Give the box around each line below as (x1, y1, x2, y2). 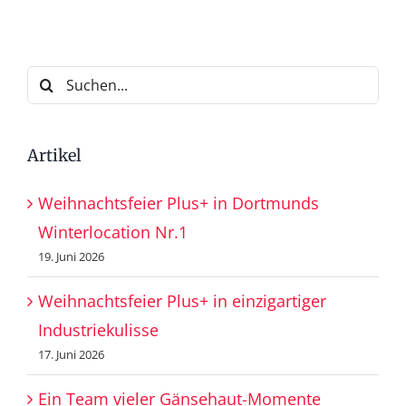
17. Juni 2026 (38, 346, 104, 363)
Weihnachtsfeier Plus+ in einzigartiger (38, 290, 326, 313)
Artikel (27, 145, 82, 167)
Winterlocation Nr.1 (38, 221, 188, 244)
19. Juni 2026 (38, 248, 104, 266)
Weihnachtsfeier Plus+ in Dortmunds (38, 192, 319, 215)
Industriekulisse (38, 319, 159, 342)
